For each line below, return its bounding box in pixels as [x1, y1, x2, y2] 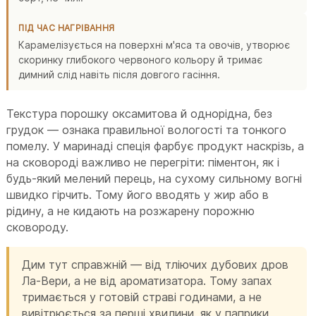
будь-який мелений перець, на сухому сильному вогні [6, 171, 303, 186]
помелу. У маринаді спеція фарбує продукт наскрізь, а [6, 138, 305, 153]
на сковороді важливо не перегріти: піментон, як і [6, 154, 280, 169]
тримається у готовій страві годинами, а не [22, 289, 262, 304]
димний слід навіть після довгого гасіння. [18, 68, 221, 80]
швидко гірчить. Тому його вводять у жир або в [6, 187, 269, 202]
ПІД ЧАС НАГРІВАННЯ [18, 22, 115, 33]
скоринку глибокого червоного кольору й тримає [18, 53, 263, 66]
